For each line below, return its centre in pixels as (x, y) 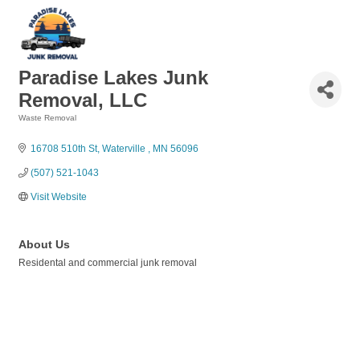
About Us (44, 244)
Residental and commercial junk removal (108, 263)
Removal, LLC (83, 100)
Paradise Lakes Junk (113, 78)
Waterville (125, 149)
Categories (39, 129)
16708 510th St (64, 149)
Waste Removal (47, 118)
